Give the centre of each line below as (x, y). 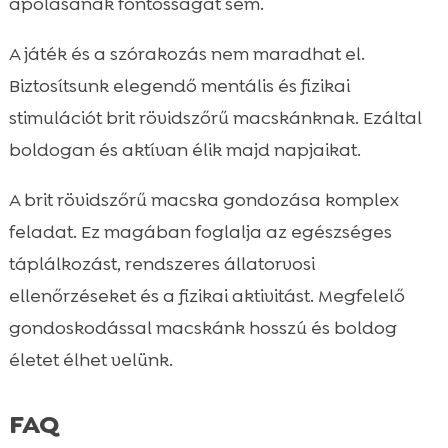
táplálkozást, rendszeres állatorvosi (161, 263)
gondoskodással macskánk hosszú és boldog (202, 327)
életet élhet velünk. (90, 359)
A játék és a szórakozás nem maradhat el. (186, 53)
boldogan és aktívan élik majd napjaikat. (184, 149)
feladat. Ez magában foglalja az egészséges (200, 231)
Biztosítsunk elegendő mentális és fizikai (179, 85)
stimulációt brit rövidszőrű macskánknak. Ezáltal (215, 117)
